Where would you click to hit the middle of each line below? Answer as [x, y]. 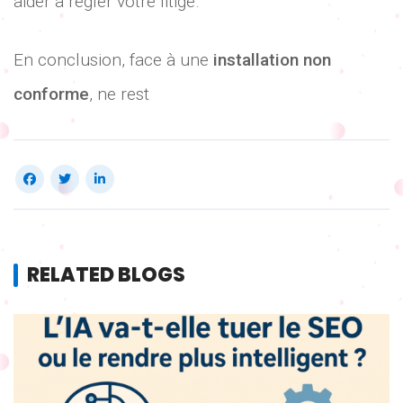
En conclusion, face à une [113, 59]
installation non [272, 59]
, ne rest [119, 94]
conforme [51, 94]
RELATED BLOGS [106, 274]
